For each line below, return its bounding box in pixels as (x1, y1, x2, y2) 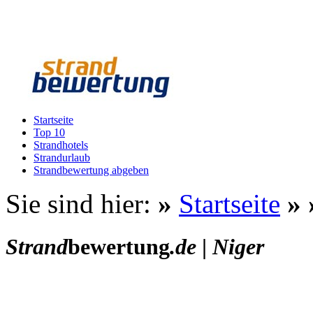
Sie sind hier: (6, 189, 158, 219)
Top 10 (34, 126, 65, 138)
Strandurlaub (34, 152, 90, 163)
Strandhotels (34, 139, 88, 151)
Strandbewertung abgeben (34, 164, 149, 176)
